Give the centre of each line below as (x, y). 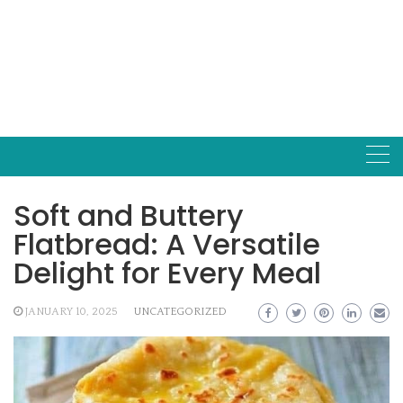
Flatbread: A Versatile (167, 244)
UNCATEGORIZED (180, 312)
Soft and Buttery (129, 215)
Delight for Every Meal (167, 273)
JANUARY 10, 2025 (72, 312)
